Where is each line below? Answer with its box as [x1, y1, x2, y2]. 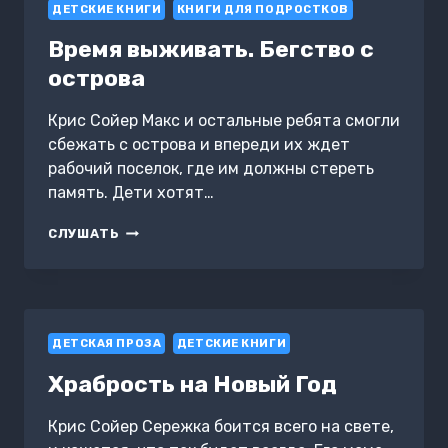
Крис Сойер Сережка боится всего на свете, [48, 416, 394, 436]
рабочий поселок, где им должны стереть [48, 159, 374, 179]
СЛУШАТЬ [48, 226, 120, 242]
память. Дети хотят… [48, 183, 214, 203]
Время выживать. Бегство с [48, 35, 374, 64]
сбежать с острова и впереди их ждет [48, 135, 350, 155]
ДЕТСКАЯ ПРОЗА [52, 337, 162, 351]
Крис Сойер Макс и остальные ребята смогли [48, 111, 400, 131]
